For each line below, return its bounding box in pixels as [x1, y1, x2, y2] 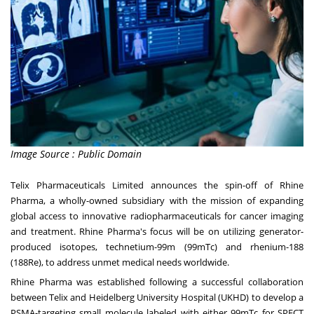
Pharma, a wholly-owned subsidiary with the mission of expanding [11, 194, 303, 207]
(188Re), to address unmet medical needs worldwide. [11, 256, 229, 269]
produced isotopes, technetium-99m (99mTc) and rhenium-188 [11, 240, 303, 254]
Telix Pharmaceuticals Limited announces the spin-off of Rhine [11, 179, 303, 192]
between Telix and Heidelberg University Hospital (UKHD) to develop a [11, 291, 303, 304]
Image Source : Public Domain [11, 147, 142, 161]
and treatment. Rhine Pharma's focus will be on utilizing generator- [11, 225, 303, 238]
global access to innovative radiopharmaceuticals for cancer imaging [11, 210, 303, 223]
